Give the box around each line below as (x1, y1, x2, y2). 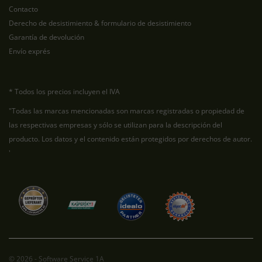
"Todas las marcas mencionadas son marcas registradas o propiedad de (9, 106, 244, 116)
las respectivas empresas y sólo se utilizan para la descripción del (9, 120, 222, 130)
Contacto (9, 4, 38, 14)
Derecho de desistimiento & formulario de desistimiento (9, 18, 191, 28)
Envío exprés (9, 46, 50, 56)
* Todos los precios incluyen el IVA (9, 87, 120, 96)
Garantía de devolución (9, 32, 84, 42)
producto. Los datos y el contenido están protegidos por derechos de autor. (9, 134, 252, 144)
